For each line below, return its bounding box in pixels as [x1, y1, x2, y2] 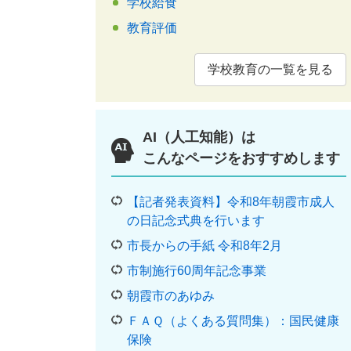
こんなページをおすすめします [143, 150, 340, 166]
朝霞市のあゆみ [127, 289, 215, 302]
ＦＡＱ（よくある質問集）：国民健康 [127, 314, 339, 327]
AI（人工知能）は [143, 129, 255, 145]
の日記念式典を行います [127, 214, 265, 227]
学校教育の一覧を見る [208, 63, 333, 76]
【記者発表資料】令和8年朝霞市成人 [127, 195, 335, 208]
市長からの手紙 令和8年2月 [127, 239, 282, 252]
